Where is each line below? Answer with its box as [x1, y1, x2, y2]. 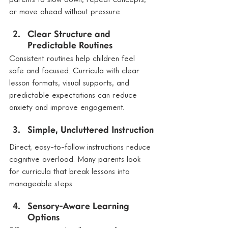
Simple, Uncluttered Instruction [27, 126, 154, 135]
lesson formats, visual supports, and [9, 77, 132, 88]
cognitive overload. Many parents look [9, 153, 143, 164]
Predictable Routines [27, 41, 112, 50]
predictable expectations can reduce [9, 89, 139, 100]
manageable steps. [9, 178, 74, 188]
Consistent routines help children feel [9, 52, 137, 63]
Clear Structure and [27, 30, 113, 39]
